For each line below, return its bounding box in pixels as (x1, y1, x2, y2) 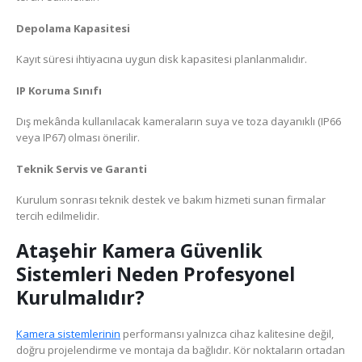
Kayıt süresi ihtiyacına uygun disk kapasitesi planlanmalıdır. (16, 52, 307, 67)
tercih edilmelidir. (16, 208, 99, 224)
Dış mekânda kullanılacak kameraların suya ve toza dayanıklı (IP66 (16, 114, 341, 129)
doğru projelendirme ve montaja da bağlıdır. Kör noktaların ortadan (16, 342, 345, 357)
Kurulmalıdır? (16, 284, 145, 310)
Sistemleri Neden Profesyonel (16, 260, 295, 287)
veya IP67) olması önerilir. (16, 130, 140, 145)
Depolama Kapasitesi (16, 20, 130, 36)
